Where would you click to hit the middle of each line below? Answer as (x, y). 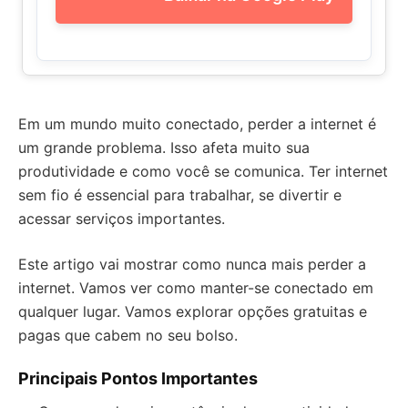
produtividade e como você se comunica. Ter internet (203, 171)
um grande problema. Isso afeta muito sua (164, 148)
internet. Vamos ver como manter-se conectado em (196, 288)
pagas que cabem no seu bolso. (128, 335)
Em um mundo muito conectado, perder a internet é (197, 124)
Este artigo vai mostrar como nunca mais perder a (192, 264)
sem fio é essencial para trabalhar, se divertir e (180, 195)
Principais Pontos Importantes (138, 378)
